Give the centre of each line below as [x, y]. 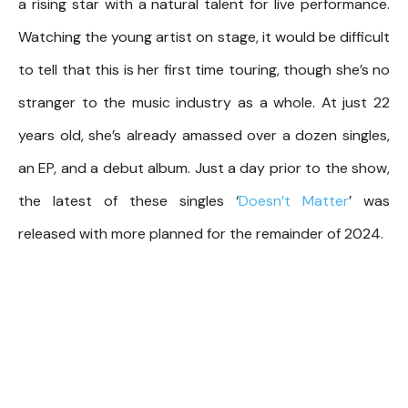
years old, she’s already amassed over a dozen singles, [204, 135]
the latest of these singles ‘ [128, 200]
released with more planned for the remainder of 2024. [201, 233]
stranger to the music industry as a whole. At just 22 [204, 102]
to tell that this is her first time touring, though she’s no [204, 69]
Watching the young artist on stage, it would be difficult [204, 36]
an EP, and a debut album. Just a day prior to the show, [204, 168]
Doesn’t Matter [294, 200]
